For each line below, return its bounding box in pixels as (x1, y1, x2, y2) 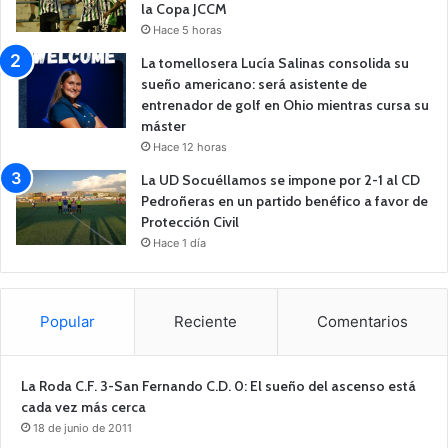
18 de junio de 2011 (33, 420, 132, 435)
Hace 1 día (153, 235, 206, 250)
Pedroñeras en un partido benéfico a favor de (141, 191, 428, 210)
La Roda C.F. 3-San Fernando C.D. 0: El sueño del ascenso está (21, 376, 416, 395)
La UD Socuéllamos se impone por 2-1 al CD (141, 170, 420, 189)
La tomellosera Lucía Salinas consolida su (141, 53, 409, 72)
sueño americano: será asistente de (141, 74, 367, 93)
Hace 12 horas (153, 139, 227, 154)
